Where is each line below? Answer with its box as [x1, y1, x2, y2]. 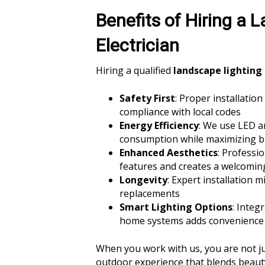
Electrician [96, 35, 179, 56]
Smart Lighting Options [119, 201, 232, 214]
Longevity [119, 173, 167, 186]
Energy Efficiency [119, 119, 199, 132]
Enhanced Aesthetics [119, 146, 218, 159]
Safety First [119, 92, 175, 105]
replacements [119, 187, 180, 200]
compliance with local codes [119, 105, 241, 118]
